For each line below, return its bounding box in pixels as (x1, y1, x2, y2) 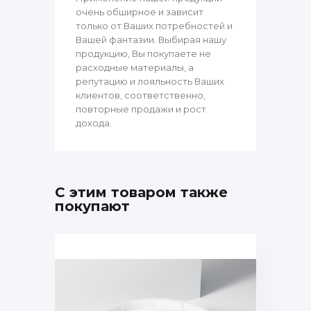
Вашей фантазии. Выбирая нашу (76, 34, 226, 46)
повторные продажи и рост (76, 103, 206, 115)
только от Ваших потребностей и (76, 20, 233, 32)
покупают (55, 198, 130, 215)
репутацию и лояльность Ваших (76, 76, 224, 87)
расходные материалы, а (76, 62, 194, 74)
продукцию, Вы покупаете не (76, 48, 211, 60)
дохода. (76, 117, 112, 129)
